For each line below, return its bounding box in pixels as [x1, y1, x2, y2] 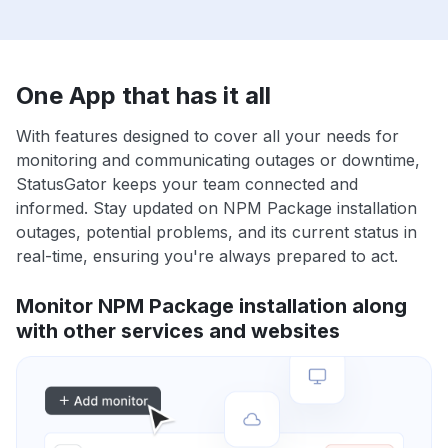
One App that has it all [16, 81, 271, 111]
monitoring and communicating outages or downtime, [16, 150, 420, 171]
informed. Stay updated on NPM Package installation [16, 198, 417, 219]
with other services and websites [16, 319, 340, 344]
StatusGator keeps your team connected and [16, 174, 358, 195]
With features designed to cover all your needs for [16, 126, 399, 147]
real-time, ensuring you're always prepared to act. [16, 246, 398, 267]
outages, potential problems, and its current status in [16, 222, 417, 243]
